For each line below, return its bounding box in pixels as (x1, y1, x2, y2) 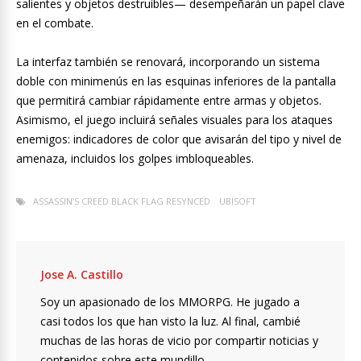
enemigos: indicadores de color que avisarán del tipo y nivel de (16, 131, 342, 147)
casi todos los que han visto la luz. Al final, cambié (40, 313, 301, 330)
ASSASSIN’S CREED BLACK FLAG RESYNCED (33, 195, 210, 208)
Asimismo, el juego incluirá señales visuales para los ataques (16, 112, 333, 128)
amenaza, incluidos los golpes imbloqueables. (16, 151, 254, 167)
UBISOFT (219, 195, 256, 208)
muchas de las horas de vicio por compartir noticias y (40, 333, 318, 349)
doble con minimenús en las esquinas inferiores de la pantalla (16, 73, 336, 89)
